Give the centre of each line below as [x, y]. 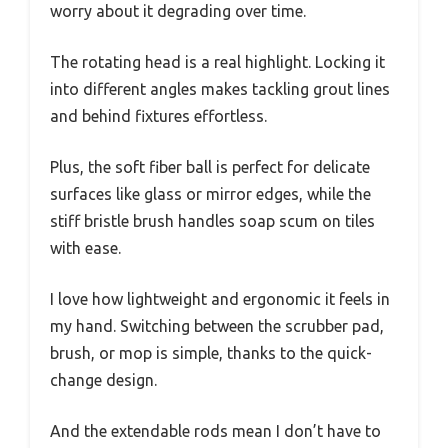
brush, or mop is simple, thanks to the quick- [211, 352]
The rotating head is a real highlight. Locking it [217, 61]
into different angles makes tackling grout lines [220, 88]
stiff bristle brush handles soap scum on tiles [212, 220]
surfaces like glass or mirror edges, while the [210, 193]
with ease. [85, 247]
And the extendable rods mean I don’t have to [215, 430]
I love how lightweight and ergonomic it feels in [220, 298]
